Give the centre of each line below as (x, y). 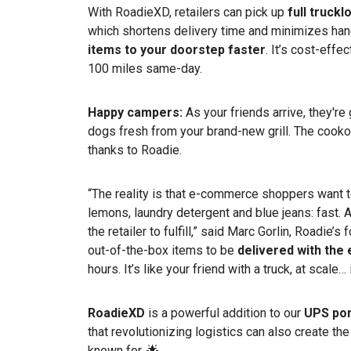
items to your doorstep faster (177, 50)
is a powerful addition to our (224, 313)
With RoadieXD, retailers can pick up (188, 13)
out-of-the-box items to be (163, 251)
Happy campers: (137, 113)
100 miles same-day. (145, 69)
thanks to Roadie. (135, 150)
